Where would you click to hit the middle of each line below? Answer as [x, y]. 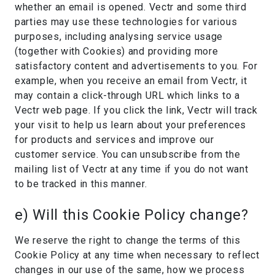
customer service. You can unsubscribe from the [128, 154]
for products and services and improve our [114, 140]
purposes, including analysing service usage [119, 37]
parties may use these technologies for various [126, 22]
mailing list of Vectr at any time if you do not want [132, 169]
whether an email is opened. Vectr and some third [131, 7]
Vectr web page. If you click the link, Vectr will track [136, 110]
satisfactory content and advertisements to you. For [136, 66]
